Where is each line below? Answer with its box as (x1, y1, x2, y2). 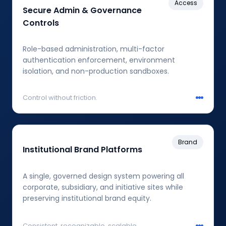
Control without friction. (23, 92, 97, 102)
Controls (23, 17, 59, 29)
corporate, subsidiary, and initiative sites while (23, 182, 183, 193)
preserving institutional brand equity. (23, 193, 151, 204)
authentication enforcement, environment (23, 54, 175, 65)
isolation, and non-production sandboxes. (23, 66, 169, 76)
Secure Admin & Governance (23, 4, 142, 16)
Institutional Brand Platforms (23, 143, 142, 155)
